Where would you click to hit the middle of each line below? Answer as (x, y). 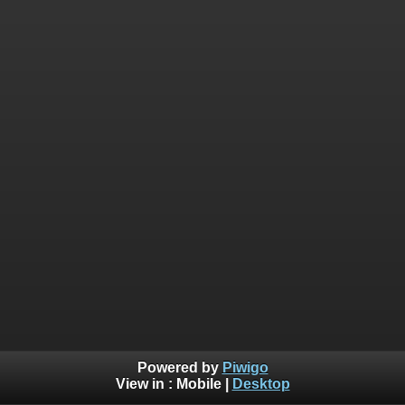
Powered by (179, 368)
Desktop (261, 384)
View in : (146, 384)
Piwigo (245, 368)
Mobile (198, 384)
